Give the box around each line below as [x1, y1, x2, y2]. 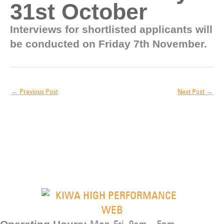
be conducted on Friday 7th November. [10, 38, 207, 49]
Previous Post [18, 87, 58, 95]
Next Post [177, 87, 206, 95]
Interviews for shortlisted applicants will [10, 23, 212, 35]
